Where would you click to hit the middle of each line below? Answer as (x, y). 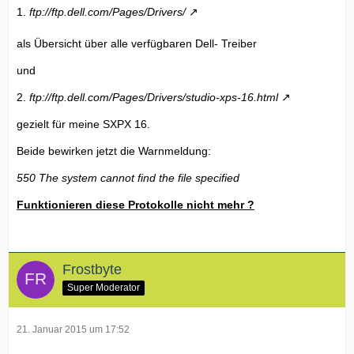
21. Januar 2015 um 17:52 (73, 329)
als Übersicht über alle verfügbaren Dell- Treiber (137, 43)
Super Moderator (104, 287)
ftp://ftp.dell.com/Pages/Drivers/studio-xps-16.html (154, 97)
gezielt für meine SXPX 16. (83, 124)
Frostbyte (92, 269)
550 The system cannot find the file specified (128, 177)
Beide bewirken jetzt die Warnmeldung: (114, 151)
